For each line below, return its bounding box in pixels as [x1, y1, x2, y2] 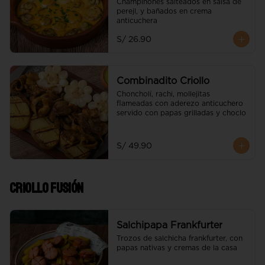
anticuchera [116, 17, 157, 24]
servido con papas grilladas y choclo [116, 109, 246, 117]
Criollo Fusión [9, 179, 83, 197]
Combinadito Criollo [116, 76, 209, 86]
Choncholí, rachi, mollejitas [116, 91, 210, 98]
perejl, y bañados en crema [116, 8, 212, 15]
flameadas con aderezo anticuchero [116, 100, 243, 107]
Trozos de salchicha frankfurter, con [116, 235, 243, 242]
